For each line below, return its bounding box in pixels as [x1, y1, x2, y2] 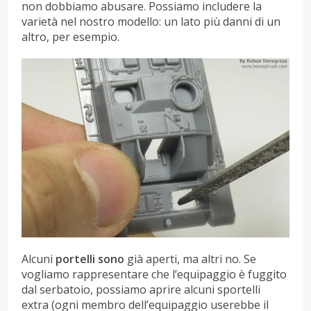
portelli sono [56, 251, 125, 267]
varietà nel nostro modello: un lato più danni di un [22, 13, 281, 29]
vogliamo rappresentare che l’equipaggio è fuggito [22, 267, 287, 283]
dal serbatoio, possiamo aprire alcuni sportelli [22, 282, 261, 298]
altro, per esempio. [22, 28, 120, 44]
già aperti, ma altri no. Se [124, 251, 257, 267]
